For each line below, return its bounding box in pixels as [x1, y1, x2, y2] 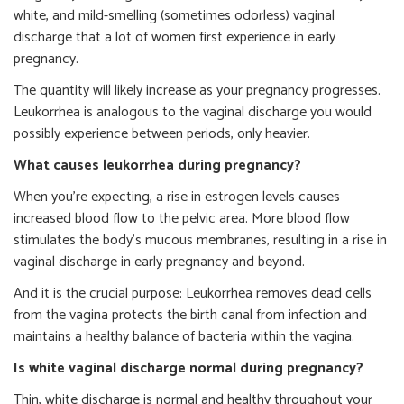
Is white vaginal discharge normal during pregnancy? [14, 356, 363, 381]
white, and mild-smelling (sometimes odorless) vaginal [14, 4, 335, 28]
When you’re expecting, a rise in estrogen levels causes [14, 185, 340, 209]
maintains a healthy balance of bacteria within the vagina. [14, 325, 354, 349]
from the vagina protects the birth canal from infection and [14, 303, 367, 327]
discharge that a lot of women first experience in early [14, 25, 335, 50]
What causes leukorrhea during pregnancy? [14, 153, 301, 178]
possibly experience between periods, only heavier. [14, 122, 310, 146]
